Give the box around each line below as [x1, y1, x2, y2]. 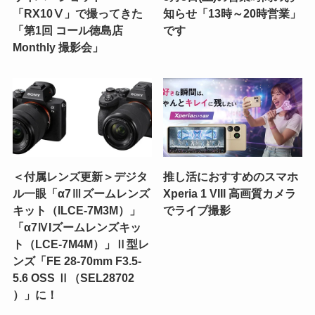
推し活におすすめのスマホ [163, 169, 299, 183]
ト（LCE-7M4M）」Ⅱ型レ [12, 237, 149, 250]
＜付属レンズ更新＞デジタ [12, 169, 148, 183]
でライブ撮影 [163, 203, 231, 217]
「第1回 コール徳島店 [12, 24, 123, 37]
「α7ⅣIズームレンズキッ [12, 220, 141, 233]
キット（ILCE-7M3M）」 [12, 203, 141, 217]
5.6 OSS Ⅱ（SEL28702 [12, 271, 134, 284]
